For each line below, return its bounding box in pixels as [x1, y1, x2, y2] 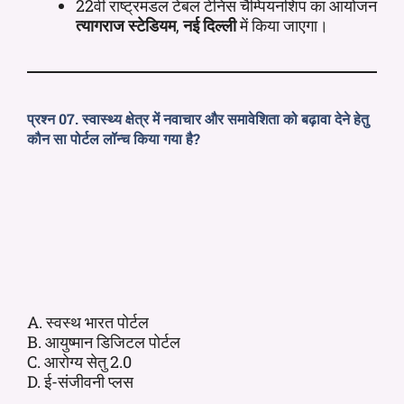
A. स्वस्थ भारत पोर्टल [27, 310, 149, 333]
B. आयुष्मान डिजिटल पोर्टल [27, 330, 180, 353]
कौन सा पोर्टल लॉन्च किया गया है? [27, 128, 200, 148]
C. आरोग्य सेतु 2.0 [27, 350, 132, 372]
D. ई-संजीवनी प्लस [27, 370, 133, 392]
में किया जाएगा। [240, 14, 328, 36]
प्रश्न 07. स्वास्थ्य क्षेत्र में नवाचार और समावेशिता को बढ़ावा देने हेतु [27, 108, 369, 128]
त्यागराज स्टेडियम [76, 14, 176, 36]
